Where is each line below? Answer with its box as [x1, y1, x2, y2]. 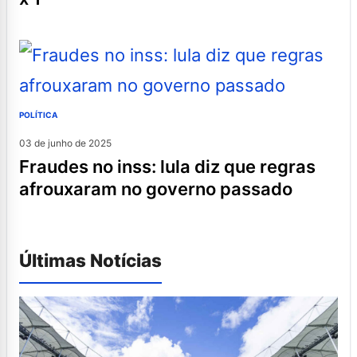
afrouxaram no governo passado [19, 178, 292, 200]
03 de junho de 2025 [19, 137, 112, 150]
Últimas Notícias [19, 249, 162, 272]
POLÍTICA [19, 110, 57, 120]
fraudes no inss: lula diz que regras [19, 156, 29, 178]
